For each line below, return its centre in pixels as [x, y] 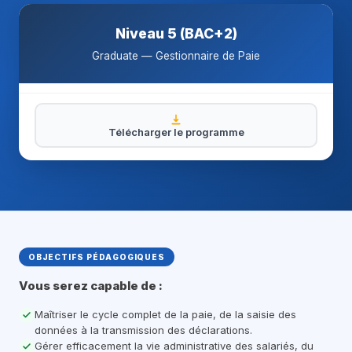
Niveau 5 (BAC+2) [176, 33]
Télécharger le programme [176, 132]
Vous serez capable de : [91, 286]
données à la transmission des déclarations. [143, 330]
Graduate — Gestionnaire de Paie [176, 56]
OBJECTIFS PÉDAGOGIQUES [97, 257]
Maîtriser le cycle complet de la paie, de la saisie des [165, 314]
